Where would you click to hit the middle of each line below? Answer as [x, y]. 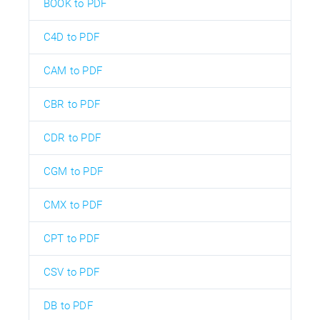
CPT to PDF [71, 238]
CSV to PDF [71, 272]
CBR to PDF [72, 104]
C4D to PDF [71, 37]
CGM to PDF [73, 171]
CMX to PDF [73, 205]
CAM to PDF [73, 70]
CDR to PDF [72, 137]
